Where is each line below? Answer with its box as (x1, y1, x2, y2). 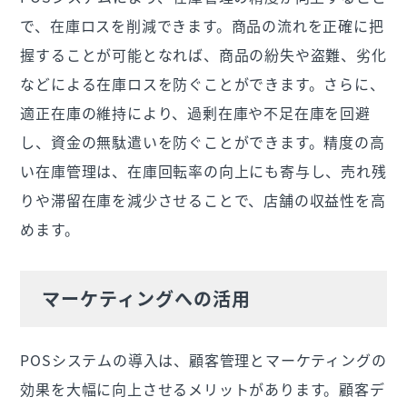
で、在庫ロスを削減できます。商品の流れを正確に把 (20, 15, 384, 37)
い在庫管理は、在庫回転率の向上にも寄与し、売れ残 (20, 160, 387, 183)
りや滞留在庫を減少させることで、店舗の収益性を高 (20, 189, 386, 212)
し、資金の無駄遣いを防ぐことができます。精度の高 (20, 131, 385, 154)
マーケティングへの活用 (42, 285, 252, 313)
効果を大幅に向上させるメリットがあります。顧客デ (20, 378, 385, 401)
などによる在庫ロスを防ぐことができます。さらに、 (20, 73, 385, 95)
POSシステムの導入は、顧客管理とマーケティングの (20, 349, 387, 372)
